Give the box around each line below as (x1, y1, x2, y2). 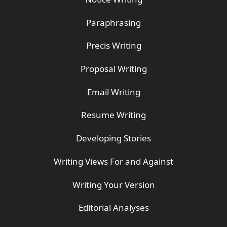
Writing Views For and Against (54, 155, 173, 167)
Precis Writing (86, 40, 141, 52)
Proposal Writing (80, 63, 147, 75)
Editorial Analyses (78, 202, 149, 214)
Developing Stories (76, 132, 151, 144)
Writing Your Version (72, 178, 155, 191)
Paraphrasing (86, 16, 141, 28)
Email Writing (87, 86, 140, 98)
